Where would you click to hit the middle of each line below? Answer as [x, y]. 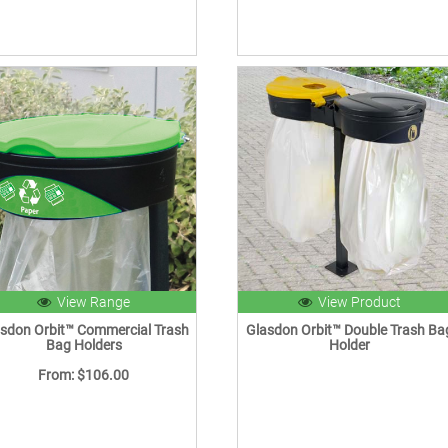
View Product [357, 302]
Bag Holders [83, 345]
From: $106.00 [84, 375]
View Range [91, 302]
